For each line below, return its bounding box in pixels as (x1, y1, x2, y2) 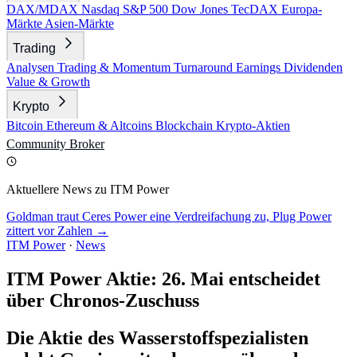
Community (6, 137, 69, 151)
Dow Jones (171, 2, 231, 16)
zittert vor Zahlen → (6, 224, 108, 237)
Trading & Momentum (57, 61, 174, 74)
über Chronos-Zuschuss (6, 289, 199, 311)
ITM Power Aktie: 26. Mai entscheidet (6, 268, 320, 289)
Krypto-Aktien (216, 119, 290, 132)
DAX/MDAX (6, 2, 81, 16)
